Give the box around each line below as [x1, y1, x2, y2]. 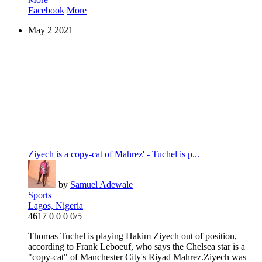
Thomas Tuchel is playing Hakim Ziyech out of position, [28, 231, 237, 242]
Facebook [28, 5, 64, 16]
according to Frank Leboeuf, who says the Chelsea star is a [28, 242, 245, 252]
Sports [28, 190, 51, 201]
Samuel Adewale [70, 180, 133, 190]
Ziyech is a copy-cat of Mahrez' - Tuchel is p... [28, 149, 199, 160]
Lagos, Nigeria [28, 201, 83, 211]
